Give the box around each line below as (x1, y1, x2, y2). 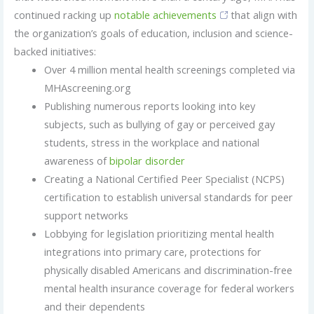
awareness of (44, 153, 110, 168)
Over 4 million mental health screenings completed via (44, 62, 296, 76)
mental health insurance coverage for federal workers (44, 280, 295, 295)
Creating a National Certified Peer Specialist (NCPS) (44, 171, 285, 186)
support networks (44, 207, 129, 222)
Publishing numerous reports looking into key (44, 98, 256, 113)
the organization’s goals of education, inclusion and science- (13, 25, 293, 40)
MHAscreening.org (44, 80, 132, 95)
